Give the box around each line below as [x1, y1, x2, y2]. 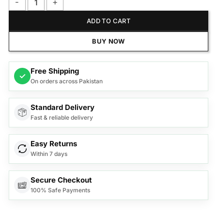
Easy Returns [30, 139, 77, 148]
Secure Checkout [30, 175, 92, 185]
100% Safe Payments [30, 186, 90, 194]
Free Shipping [30, 66, 79, 76]
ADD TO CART [86, 17, 131, 25]
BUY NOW [92, 37, 125, 46]
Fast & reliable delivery [30, 113, 93, 121]
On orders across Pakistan [30, 77, 103, 85]
